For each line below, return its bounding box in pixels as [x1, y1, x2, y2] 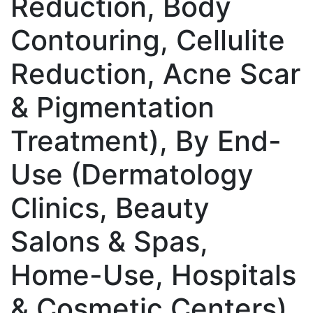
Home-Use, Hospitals [10, 257, 296, 292]
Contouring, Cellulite [10, 22, 285, 57]
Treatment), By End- [10, 123, 282, 158]
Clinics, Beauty [10, 190, 210, 225]
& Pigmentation [10, 89, 214, 124]
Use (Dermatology [10, 156, 254, 191]
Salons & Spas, [10, 224, 208, 259]
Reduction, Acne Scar [10, 56, 300, 91]
